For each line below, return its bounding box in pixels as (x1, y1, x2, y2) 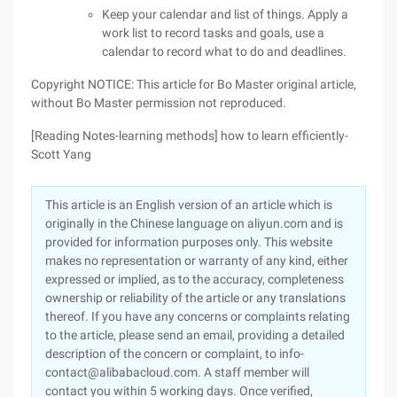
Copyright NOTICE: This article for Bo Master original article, (31, 77, 356, 91)
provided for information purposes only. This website (45, 235, 332, 249)
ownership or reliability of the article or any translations (45, 291, 346, 305)
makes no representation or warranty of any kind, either (45, 253, 348, 268)
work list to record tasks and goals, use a (102, 26, 324, 40)
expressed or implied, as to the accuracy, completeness (45, 272, 344, 286)
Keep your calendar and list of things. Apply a (102, 7, 348, 21)
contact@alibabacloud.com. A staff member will (45, 365, 309, 379)
